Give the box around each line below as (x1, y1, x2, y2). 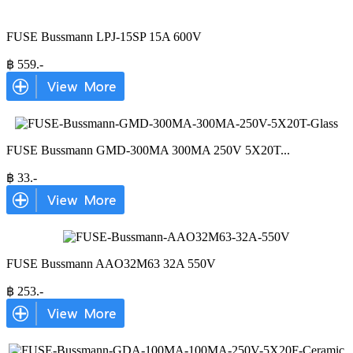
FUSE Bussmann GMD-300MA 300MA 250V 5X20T (6, 143, 281, 157)
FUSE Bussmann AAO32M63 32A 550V (6, 257, 216, 270)
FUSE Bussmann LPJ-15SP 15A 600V (6, 30, 202, 43)
